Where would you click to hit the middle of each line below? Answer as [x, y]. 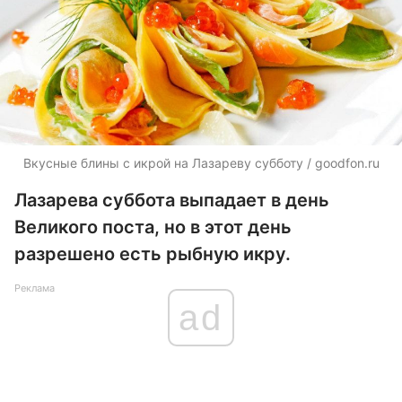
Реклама [35, 288]
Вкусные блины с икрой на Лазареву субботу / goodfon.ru [201, 163]
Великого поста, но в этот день [153, 227]
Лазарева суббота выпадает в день [172, 200]
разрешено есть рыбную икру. [153, 254]
